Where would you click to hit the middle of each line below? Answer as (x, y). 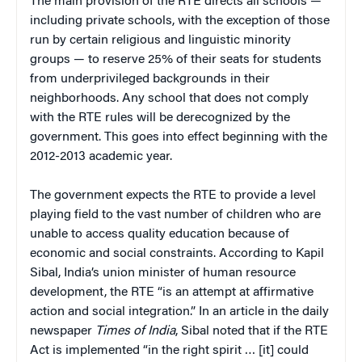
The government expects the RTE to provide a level (173, 195)
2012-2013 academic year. (101, 156)
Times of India (135, 331)
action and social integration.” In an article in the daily (179, 311)
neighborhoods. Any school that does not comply (169, 98)
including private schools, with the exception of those (180, 21)
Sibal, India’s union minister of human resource (163, 273)
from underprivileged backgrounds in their (150, 79)
